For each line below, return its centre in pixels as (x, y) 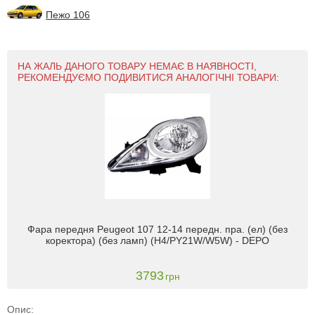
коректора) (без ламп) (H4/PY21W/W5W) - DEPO (157, 240)
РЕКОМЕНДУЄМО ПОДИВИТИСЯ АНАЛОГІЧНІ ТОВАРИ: (148, 77)
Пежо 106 (68, 15)
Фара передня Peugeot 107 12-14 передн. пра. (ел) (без (157, 229)
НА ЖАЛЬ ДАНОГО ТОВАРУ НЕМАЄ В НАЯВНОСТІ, (137, 66)
